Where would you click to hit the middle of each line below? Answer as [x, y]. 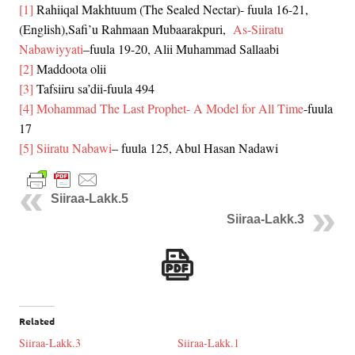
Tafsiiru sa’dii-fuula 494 [94, 89]
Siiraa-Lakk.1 [208, 342]
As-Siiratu [258, 29]
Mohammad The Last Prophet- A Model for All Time [168, 109]
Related [37, 321]
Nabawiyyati [51, 49]
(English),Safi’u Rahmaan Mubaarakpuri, [126, 29]
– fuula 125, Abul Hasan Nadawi [195, 148]
